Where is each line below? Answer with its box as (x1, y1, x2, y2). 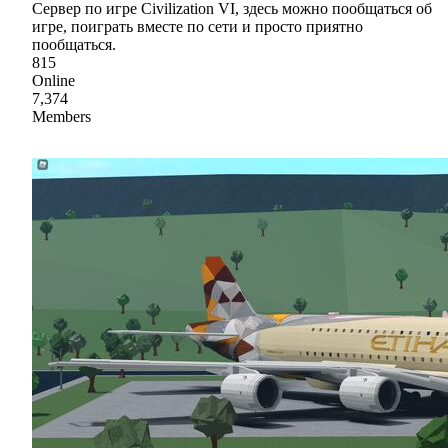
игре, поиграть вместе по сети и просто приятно (32, 18, 363, 36)
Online (32, 72, 75, 90)
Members (32, 108, 91, 126)
